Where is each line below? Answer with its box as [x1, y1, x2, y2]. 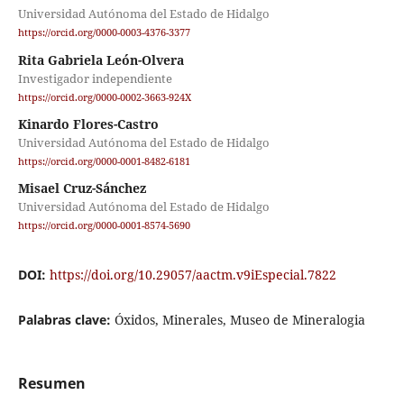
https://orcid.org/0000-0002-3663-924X [17, 90, 191, 104]
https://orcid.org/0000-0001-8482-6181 [17, 154, 190, 168]
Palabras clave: [17, 311, 115, 329]
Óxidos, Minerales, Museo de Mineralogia [114, 311, 365, 329]
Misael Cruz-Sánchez [17, 179, 146, 197]
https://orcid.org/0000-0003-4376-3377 [17, 26, 190, 40]
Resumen [17, 373, 86, 394]
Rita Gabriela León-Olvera [17, 50, 184, 69]
